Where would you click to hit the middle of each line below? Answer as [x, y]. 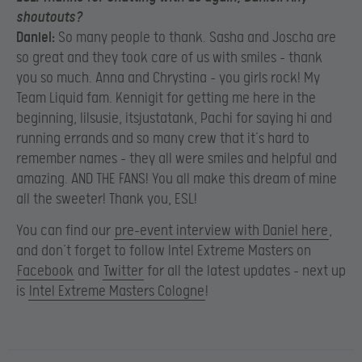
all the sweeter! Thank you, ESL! [107, 199]
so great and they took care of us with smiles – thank [169, 57]
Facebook [45, 271]
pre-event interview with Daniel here [221, 230]
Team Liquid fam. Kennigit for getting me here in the [166, 98]
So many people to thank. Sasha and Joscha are [197, 37]
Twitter [123, 271]
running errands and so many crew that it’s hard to [163, 138]
